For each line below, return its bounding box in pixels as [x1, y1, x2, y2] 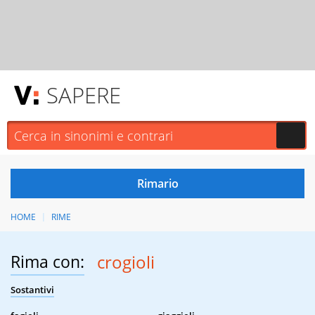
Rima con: [11, 250, 84, 274]
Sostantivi [11, 283, 54, 297]
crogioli [96, 250, 155, 274]
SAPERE [46, 80, 121, 110]
